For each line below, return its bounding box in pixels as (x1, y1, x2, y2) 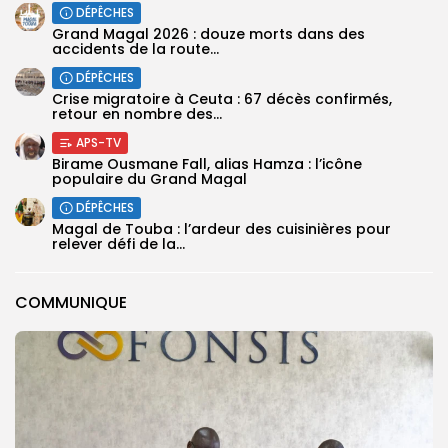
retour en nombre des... (52, 103, 222, 124)
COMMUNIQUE (15, 290, 127, 314)
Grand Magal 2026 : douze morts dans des (52, 23, 365, 44)
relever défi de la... (52, 233, 185, 254)
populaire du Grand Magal (52, 168, 247, 189)
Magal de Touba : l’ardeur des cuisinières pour (52, 218, 391, 239)
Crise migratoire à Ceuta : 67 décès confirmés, (52, 88, 392, 109)
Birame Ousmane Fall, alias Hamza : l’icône (52, 153, 362, 174)
